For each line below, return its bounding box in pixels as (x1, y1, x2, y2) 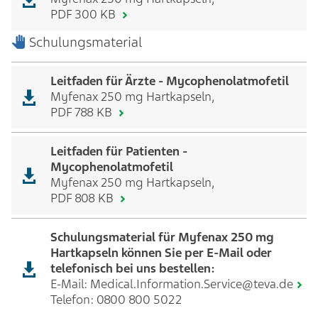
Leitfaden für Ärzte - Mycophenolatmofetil (50, 73, 289, 89)
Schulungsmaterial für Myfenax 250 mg (50, 229, 274, 245)
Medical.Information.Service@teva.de (90, 276, 293, 292)
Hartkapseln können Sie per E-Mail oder (50, 245, 272, 261)
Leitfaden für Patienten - (50, 143, 187, 159)
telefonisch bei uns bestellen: (50, 261, 215, 276)
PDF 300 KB (50, 6, 119, 22)
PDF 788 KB (50, 104, 115, 120)
